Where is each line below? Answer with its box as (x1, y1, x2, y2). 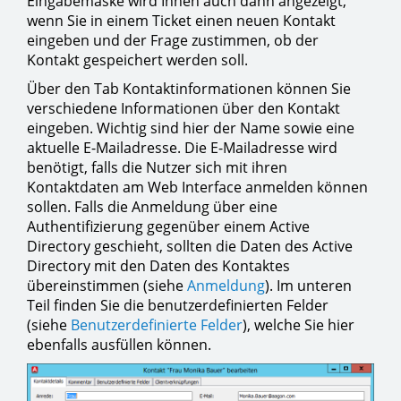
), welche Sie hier (243, 315, 354, 336)
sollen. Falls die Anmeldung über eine (27, 197, 277, 218)
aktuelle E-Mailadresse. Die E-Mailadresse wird (27, 138, 337, 158)
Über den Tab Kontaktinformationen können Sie (27, 79, 351, 99)
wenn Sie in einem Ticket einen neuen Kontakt (27, 11, 336, 31)
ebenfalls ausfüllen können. (27, 335, 211, 355)
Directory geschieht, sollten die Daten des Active (27, 236, 353, 257)
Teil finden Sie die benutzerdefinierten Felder (27, 295, 328, 316)
